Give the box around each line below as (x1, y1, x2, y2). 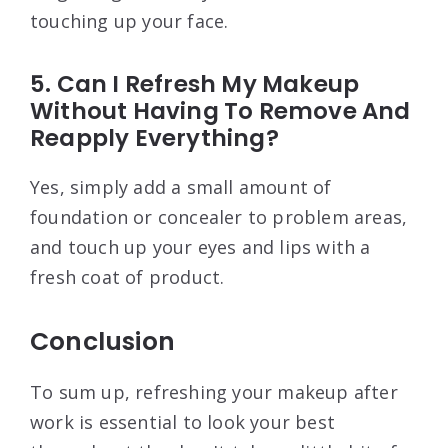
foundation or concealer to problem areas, (30, 204, 408, 229)
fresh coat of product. (30, 264, 225, 289)
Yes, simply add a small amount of (30, 174, 332, 199)
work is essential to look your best (30, 409, 335, 434)
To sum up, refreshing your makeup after (30, 379, 398, 404)
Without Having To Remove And (30, 94, 411, 127)
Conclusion (30, 323, 175, 359)
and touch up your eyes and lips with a (30, 234, 371, 259)
